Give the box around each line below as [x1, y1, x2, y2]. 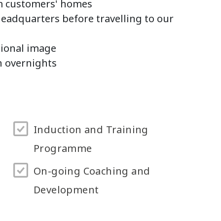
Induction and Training [34, 123, 148, 136]
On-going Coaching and [34, 164, 150, 178]
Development [34, 183, 99, 196]
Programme [34, 142, 92, 155]
